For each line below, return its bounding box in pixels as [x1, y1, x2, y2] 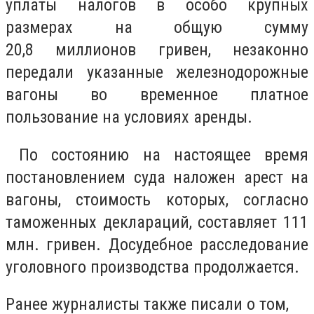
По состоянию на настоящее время [6, 144, 308, 165]
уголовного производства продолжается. [6, 257, 299, 277]
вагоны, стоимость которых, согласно [6, 189, 308, 210]
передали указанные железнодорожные [6, 62, 308, 83]
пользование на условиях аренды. [6, 107, 257, 128]
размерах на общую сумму [6, 18, 308, 38]
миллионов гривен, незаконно [55, 40, 309, 60]
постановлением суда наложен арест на [6, 167, 308, 187]
